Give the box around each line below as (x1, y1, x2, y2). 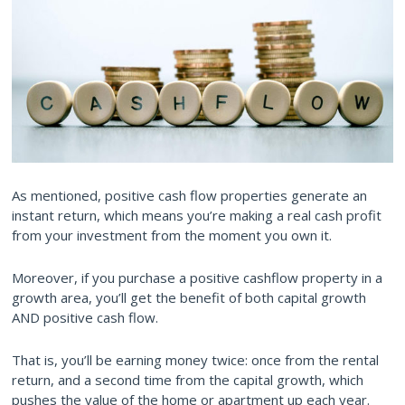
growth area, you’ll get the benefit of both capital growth (12, 287, 366, 306)
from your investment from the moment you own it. (12, 225, 332, 244)
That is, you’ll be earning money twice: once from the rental (12, 350, 379, 369)
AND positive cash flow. (12, 307, 158, 326)
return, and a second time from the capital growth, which (12, 370, 363, 389)
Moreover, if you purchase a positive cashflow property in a (12, 268, 382, 287)
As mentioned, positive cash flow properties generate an (12, 185, 367, 204)
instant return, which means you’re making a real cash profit (12, 205, 381, 224)
